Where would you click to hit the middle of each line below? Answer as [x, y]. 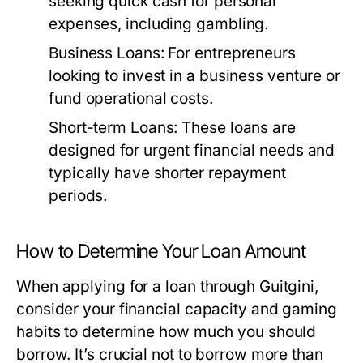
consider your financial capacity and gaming [177, 309]
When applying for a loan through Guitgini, [168, 286]
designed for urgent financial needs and [192, 150]
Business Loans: [107, 53]
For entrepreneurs [230, 53]
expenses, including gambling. [159, 24]
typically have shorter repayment [167, 173]
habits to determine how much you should [167, 332]
